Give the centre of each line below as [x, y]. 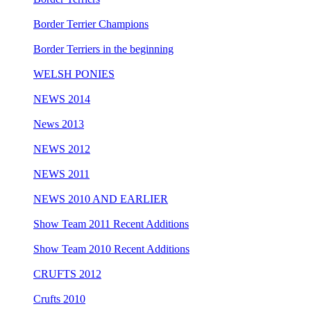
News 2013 [59, 124]
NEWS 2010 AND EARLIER [101, 199]
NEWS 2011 [61, 174]
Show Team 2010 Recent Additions [111, 249]
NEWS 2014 [62, 99]
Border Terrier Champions [91, 24]
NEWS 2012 [62, 149]
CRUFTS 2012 [67, 274]
